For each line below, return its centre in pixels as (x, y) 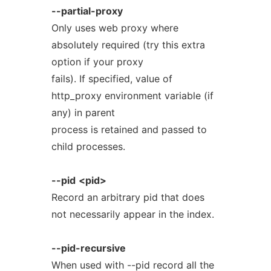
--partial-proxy (87, 11)
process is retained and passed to (129, 129)
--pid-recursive (88, 248)
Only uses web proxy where (115, 28)
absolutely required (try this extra (128, 45)
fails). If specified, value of (112, 79)
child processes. (88, 146)
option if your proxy (97, 62)
